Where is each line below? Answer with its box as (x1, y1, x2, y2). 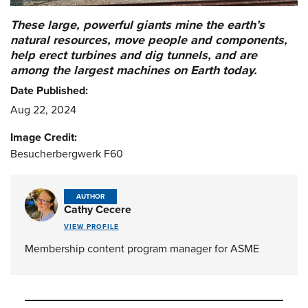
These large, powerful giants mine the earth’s (10, 16, 265, 32)
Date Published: (10, 83, 88, 98)
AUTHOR (76, 192, 104, 201)
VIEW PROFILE (64, 222, 119, 231)
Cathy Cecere (64, 203, 131, 217)
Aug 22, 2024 (10, 102, 76, 117)
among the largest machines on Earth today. (10, 62, 257, 78)
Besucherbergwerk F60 (10, 147, 123, 162)
